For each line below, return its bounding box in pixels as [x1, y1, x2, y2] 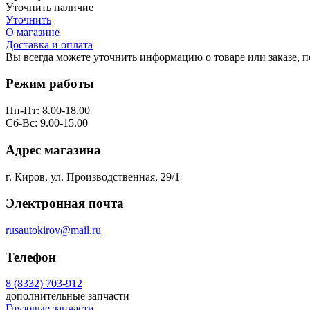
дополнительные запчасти [6, 290, 129, 302]
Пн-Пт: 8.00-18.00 [6, 104, 90, 117]
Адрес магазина [6, 142, 101, 157]
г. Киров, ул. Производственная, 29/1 [6, 170, 180, 183]
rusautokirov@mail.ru [6, 224, 101, 236]
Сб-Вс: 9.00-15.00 [6, 117, 88, 129]
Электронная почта [6, 196, 124, 211]
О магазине [6, 26, 60, 38]
